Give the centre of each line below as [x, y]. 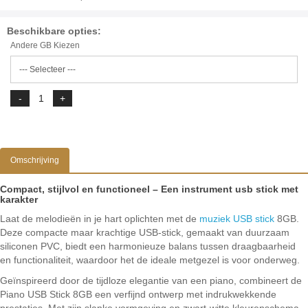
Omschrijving [35, 161]
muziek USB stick [237, 219]
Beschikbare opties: [54, 31]
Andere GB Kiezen [45, 46]
